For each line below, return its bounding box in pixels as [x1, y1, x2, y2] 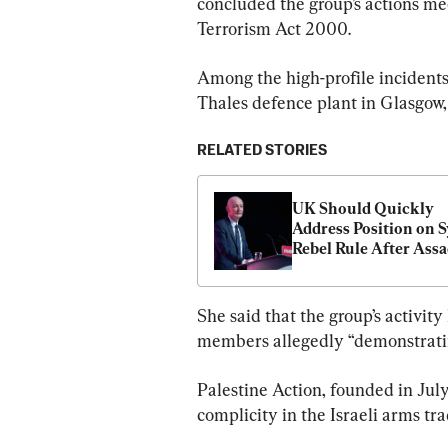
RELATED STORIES [197, 142, 327, 158]
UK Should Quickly [292, 198, 434, 218]
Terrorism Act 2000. [197, 17, 351, 39]
